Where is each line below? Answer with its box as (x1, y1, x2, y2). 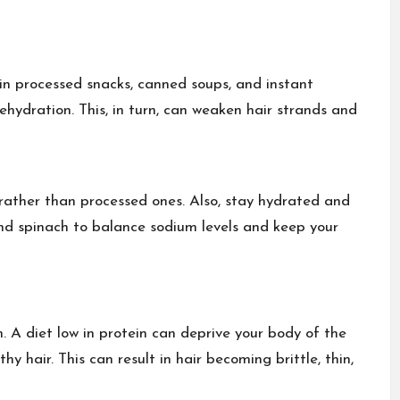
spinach (18, 220, 69, 235)
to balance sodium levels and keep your (69, 220, 338, 235)
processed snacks (15, 77, 130, 92)
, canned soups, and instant (130, 77, 313, 92)
